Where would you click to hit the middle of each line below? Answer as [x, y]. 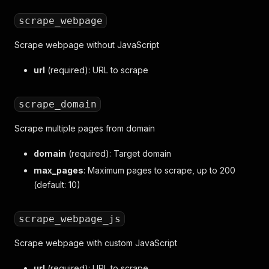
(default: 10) [57, 185]
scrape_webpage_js [70, 219]
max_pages [59, 170]
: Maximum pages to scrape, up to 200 [159, 170]
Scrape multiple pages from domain [85, 128]
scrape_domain [58, 104]
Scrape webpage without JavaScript [87, 45]
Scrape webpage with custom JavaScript [96, 243]
